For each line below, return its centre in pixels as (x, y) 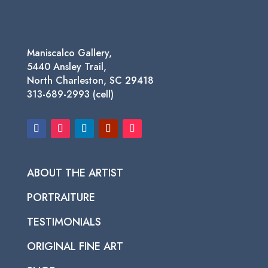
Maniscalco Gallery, (69, 53)
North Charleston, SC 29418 (90, 80)
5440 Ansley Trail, (66, 67)
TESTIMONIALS (64, 222)
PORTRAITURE (61, 197)
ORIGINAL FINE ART (75, 246)
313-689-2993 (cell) (70, 94)
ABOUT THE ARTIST (75, 173)
